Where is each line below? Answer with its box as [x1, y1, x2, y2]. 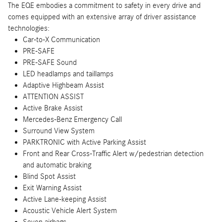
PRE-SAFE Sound [23, 57, 77, 67]
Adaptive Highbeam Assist [23, 80, 104, 90]
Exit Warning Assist [23, 183, 82, 192]
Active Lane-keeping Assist [23, 194, 107, 204]
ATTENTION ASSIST [23, 92, 84, 101]
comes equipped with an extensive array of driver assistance [8, 12, 196, 21]
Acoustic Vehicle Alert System [23, 206, 117, 215]
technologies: [8, 23, 50, 33]
